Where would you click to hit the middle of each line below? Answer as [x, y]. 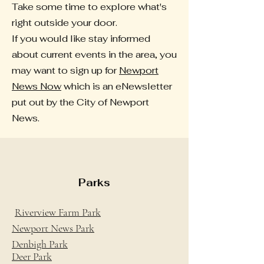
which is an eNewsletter [117, 86]
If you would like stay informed [81, 39]
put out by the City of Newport [80, 102]
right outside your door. [65, 23]
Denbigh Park [40, 244]
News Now [37, 86]
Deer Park [32, 256]
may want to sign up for [65, 70]
